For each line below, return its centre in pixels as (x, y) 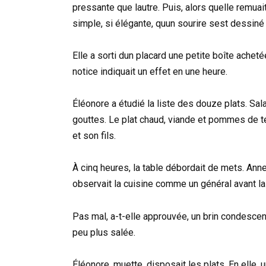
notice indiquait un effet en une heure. (150, 72)
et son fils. (94, 136)
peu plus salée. (104, 232)
